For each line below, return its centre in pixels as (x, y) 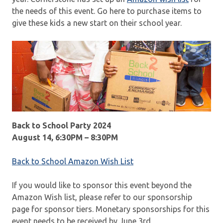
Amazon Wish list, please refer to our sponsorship (102, 197)
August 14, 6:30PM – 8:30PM (65, 137)
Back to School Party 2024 (61, 125)
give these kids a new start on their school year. (97, 23)
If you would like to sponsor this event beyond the (102, 185)
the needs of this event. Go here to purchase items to (107, 11)
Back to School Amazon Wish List (73, 161)
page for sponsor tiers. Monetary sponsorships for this (111, 209)
